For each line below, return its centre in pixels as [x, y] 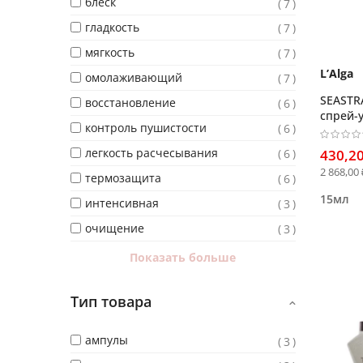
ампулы [107, 340]
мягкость [110, 52]
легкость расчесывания [152, 152]
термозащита [123, 177]
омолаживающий [134, 77]
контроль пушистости [146, 127]
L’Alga [336, 73]
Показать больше [183, 257]
